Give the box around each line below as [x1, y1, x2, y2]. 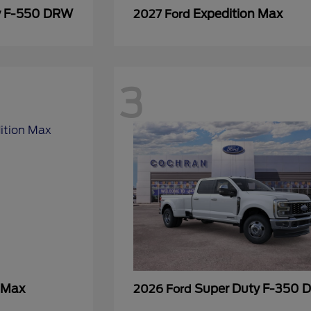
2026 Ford [133, 283, 195, 296]
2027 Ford [133, 8, 194, 21]
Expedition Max [193, 7, 283, 21]
